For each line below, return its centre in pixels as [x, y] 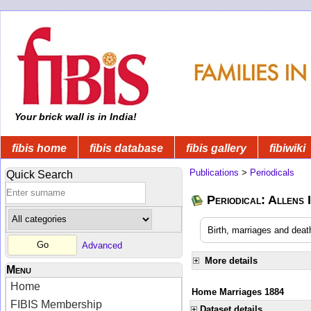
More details [231, 260]
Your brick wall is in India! [74, 117]
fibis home [39, 148]
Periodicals [272, 172]
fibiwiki [287, 148]
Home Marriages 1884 [238, 292]
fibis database [126, 148]
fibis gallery [216, 148]
